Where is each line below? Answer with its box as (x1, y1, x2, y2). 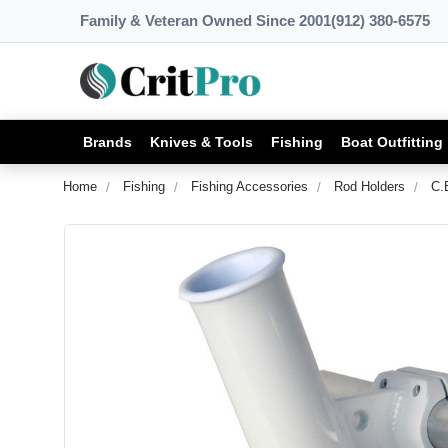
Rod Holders (334, 179, 405, 194)
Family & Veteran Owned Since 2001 (80, 12, 331, 29)
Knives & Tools (150, 133, 253, 150)
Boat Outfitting (341, 133, 443, 150)
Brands (83, 133, 132, 150)
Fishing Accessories (191, 179, 308, 194)
